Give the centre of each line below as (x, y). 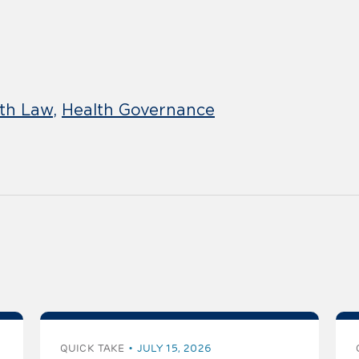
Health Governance (138, 110)
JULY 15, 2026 (174, 349)
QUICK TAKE (93, 349)
